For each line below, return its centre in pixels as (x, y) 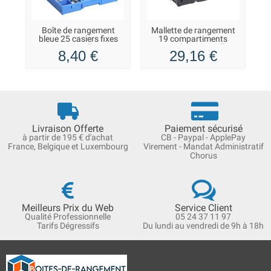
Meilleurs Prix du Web (68, 207)
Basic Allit (78, 47)
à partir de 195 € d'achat (68, 137)
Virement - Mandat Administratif (203, 146)
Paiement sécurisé (203, 128)
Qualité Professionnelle (68, 216)
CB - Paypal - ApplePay (203, 137)
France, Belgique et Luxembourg (68, 146)
